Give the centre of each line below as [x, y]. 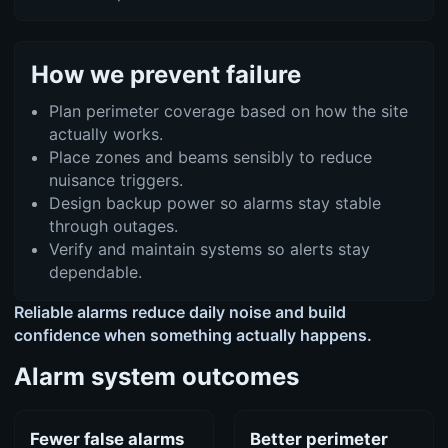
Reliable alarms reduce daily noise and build [179, 311]
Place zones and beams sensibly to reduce [210, 156]
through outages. [113, 225]
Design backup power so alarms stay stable [214, 202]
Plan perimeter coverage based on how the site [228, 110]
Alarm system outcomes [156, 377]
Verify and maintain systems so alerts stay [209, 248]
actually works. [105, 133]
